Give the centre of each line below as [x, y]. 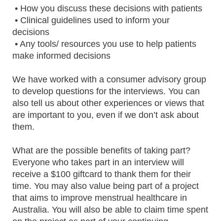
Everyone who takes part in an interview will [98, 162]
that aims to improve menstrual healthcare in [100, 198]
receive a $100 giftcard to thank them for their [102, 174]
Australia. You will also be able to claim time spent [110, 210]
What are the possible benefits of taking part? [101, 150]
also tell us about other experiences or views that [108, 103]
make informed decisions [61, 56]
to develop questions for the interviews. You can [106, 91]
